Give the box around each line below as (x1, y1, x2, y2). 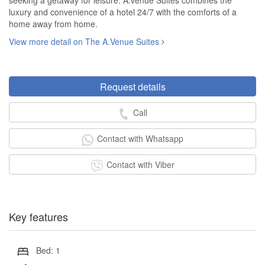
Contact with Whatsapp (97, 132, 183, 145)
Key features (9, 208, 68, 224)
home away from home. (9, 18, 98, 30)
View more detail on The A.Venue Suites (9, 35, 161, 48)
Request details (99, 80, 166, 94)
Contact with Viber (106, 159, 174, 171)
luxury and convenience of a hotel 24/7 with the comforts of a (9, 6, 237, 18)
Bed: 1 (35, 244, 60, 257)
